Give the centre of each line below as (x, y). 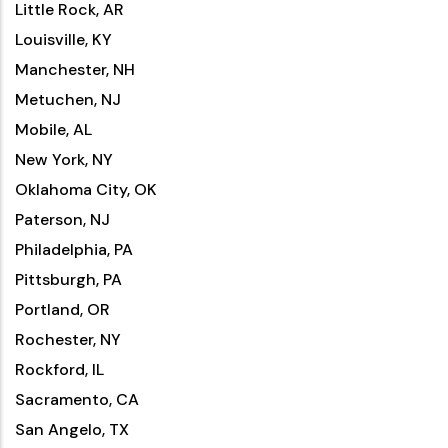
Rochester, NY (68, 339)
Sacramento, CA (77, 399)
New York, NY (64, 159)
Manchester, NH (75, 69)
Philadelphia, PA (74, 249)
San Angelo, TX (72, 429)
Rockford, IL (59, 369)
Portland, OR (62, 309)
